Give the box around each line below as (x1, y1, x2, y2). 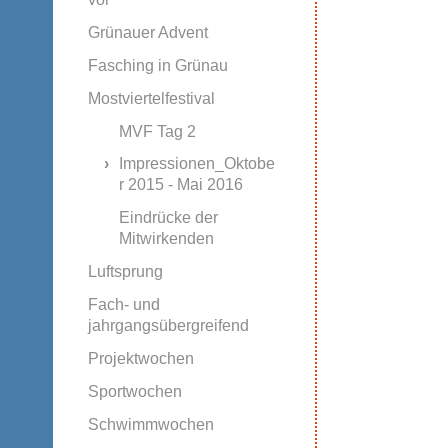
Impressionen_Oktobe (118, 155, 275, 173)
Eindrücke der (118, 209, 218, 227)
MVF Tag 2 (118, 122, 196, 140)
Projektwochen (87, 350, 194, 368)
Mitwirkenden (118, 230, 214, 248)
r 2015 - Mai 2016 (118, 176, 243, 194)
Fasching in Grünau (87, 56, 228, 74)
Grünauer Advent (87, 23, 208, 41)
